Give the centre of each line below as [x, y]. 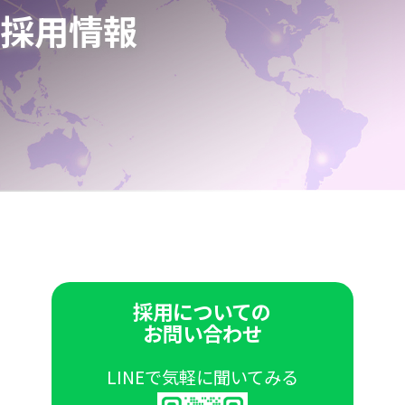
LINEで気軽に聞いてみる [202, 377]
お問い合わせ [202, 332]
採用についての [202, 311]
